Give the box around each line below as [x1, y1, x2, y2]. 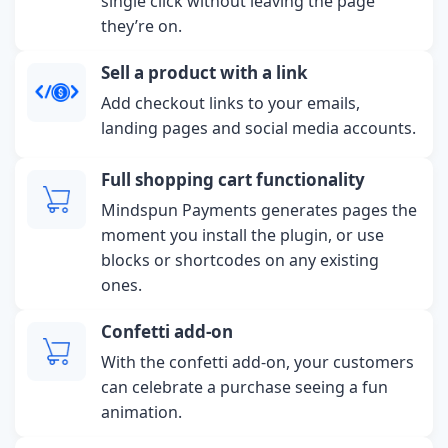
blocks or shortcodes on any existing [101, 248, 380, 271]
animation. [101, 400, 183, 423]
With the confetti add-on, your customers [101, 350, 415, 373]
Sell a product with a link [101, 60, 309, 84]
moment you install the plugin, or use [101, 223, 385, 246]
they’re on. [101, 14, 183, 37]
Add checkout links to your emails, [101, 91, 361, 114]
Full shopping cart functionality [101, 167, 366, 191]
